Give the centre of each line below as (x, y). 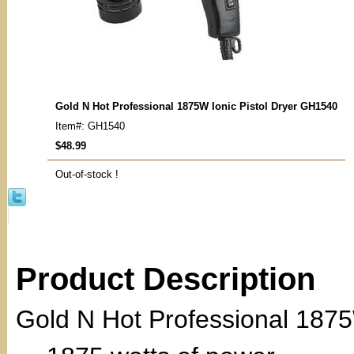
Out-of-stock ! (87, 174)
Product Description (166, 279)
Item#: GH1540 (90, 126)
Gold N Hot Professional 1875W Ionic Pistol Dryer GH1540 (196, 106)
